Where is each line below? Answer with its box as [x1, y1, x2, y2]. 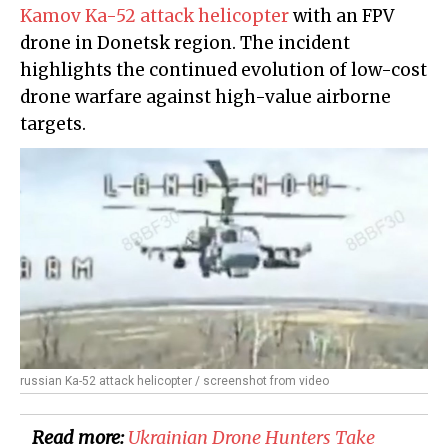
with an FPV [289, 5, 394, 28]
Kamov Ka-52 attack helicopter [20, 5, 289, 28]
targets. [20, 113, 86, 136]
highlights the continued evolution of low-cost [20, 59, 427, 82]
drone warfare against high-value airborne [20, 86, 391, 109]
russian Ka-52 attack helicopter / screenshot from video [20, 374, 329, 389]
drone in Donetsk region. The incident [20, 32, 350, 55]
